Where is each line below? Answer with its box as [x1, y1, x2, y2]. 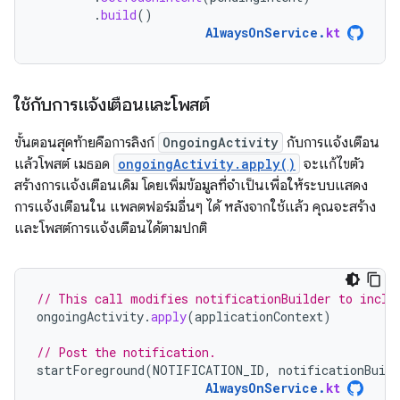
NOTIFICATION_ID [153, 362, 264, 379]
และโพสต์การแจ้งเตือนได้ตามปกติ [14, 220, 207, 238]
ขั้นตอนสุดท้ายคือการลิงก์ [14, 134, 158, 153]
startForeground [37, 362, 145, 379]
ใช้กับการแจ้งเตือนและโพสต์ [14, 94, 210, 117]
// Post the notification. [37, 344, 216, 362]
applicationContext [195, 308, 323, 326]
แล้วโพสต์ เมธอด [14, 155, 113, 174]
